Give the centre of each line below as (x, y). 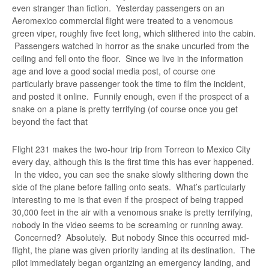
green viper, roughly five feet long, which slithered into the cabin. (134, 33)
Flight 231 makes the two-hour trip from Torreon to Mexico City (131, 149)
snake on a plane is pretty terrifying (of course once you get (125, 109)
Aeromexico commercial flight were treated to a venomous (122, 20)
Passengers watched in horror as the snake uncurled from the (131, 46)
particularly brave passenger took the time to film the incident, (129, 83)
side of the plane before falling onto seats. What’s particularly (129, 187)
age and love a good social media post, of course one (114, 71)
